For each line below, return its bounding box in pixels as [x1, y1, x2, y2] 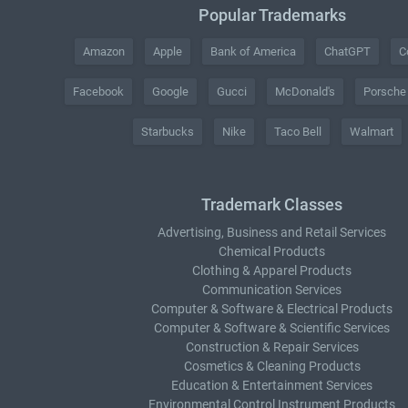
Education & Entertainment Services [171, 378, 372, 393]
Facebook [72, 85, 124, 98]
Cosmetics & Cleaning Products [183, 359, 361, 373]
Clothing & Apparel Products [192, 263, 352, 278]
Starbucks [141, 125, 194, 138]
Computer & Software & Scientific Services [154, 321, 390, 335]
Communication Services [202, 282, 342, 297]
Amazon [83, 45, 125, 58]
